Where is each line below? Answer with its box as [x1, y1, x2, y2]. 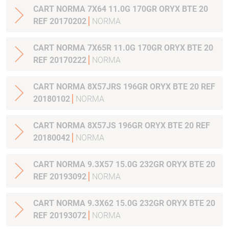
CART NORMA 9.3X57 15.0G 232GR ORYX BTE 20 [33, 159, 215, 169]
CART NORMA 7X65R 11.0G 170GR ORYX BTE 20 [33, 43, 213, 53]
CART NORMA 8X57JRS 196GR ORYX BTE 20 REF [33, 82, 215, 91]
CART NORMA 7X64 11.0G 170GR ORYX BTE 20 [33, 4, 208, 14]
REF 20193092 [33, 172, 88, 181]
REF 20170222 [33, 55, 88, 65]
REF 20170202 [33, 16, 88, 26]
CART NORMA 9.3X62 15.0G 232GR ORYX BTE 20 [33, 198, 215, 208]
